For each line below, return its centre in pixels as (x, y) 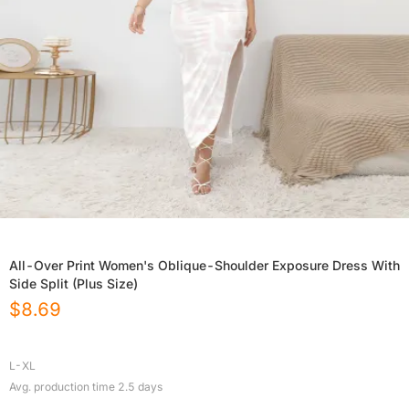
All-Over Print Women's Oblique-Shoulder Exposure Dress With (204, 266)
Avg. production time (63, 387)
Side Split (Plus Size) (73, 284)
